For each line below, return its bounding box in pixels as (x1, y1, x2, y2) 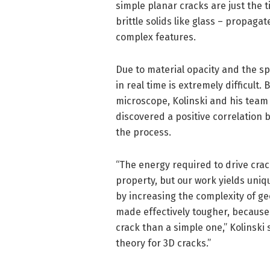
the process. (116, 127, 171, 139)
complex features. (116, 31, 196, 43)
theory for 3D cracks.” (116, 237, 211, 250)
